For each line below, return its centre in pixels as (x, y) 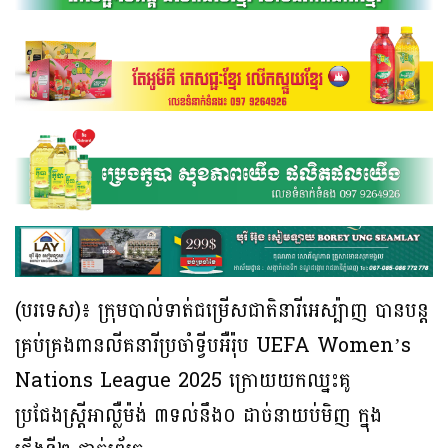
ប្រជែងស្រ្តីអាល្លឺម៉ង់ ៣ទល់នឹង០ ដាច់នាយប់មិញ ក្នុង (198, 416)
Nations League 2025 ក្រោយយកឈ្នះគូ (183, 381)
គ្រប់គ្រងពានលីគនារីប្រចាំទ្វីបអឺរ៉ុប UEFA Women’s (213, 346)
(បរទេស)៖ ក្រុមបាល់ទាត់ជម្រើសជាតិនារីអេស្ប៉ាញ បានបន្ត (222, 311)
